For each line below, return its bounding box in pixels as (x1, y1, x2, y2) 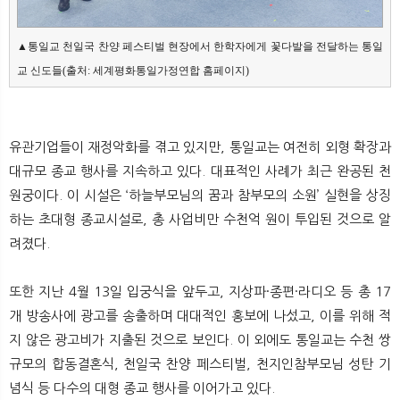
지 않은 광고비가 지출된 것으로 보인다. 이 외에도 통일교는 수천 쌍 (9, 332, 391, 346)
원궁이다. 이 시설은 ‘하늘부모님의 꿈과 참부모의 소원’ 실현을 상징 (9, 187, 391, 202)
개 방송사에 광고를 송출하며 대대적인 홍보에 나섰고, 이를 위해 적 (9, 308, 391, 322)
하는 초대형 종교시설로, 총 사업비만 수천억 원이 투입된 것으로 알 (9, 212, 391, 226)
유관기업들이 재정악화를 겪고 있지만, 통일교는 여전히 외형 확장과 (9, 139, 391, 154)
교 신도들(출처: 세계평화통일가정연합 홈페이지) (17, 63, 249, 77)
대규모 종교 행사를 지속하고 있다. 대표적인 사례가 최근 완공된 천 (9, 163, 391, 178)
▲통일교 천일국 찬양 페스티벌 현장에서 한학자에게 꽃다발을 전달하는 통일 (17, 39, 383, 53)
